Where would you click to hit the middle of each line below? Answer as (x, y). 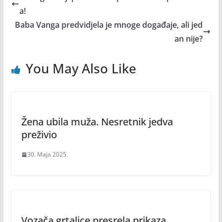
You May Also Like (81, 68)
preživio (39, 135)
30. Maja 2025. (47, 154)
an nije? (189, 39)
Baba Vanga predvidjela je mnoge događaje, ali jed (109, 25)
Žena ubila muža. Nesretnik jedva (97, 122)
